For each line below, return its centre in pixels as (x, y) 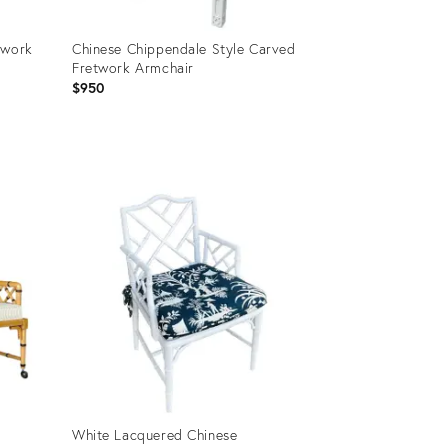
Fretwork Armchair (132, 67)
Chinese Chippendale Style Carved (183, 48)
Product (94, 167)
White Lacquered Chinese (154, 434)
